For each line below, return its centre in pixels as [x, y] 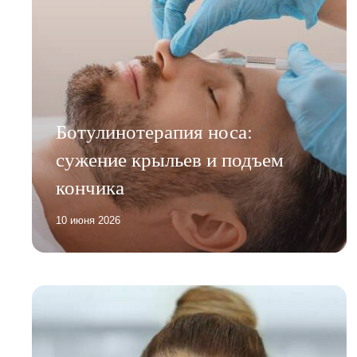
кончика [90, 187]
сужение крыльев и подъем [170, 159]
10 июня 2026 [88, 221]
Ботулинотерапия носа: [155, 131]
